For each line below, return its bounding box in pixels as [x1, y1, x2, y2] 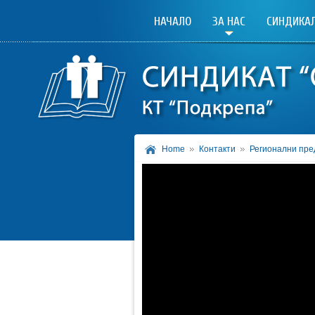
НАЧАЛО [153, 14, 191, 29]
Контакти [199, 144, 236, 154]
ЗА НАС [212, 14, 245, 29]
